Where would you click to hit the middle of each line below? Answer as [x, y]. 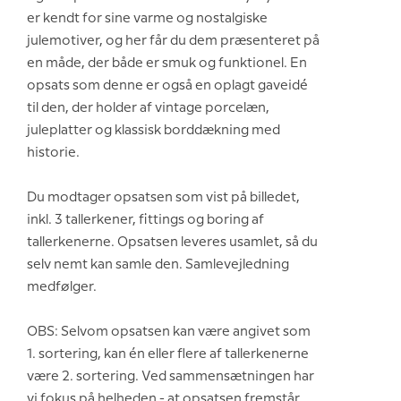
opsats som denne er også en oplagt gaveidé [167, 85]
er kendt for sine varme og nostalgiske [147, 18]
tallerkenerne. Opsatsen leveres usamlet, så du [172, 242]
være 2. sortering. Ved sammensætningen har [171, 376]
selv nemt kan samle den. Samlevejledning [158, 264]
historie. [53, 153]
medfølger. [62, 287]
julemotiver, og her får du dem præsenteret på [173, 41]
